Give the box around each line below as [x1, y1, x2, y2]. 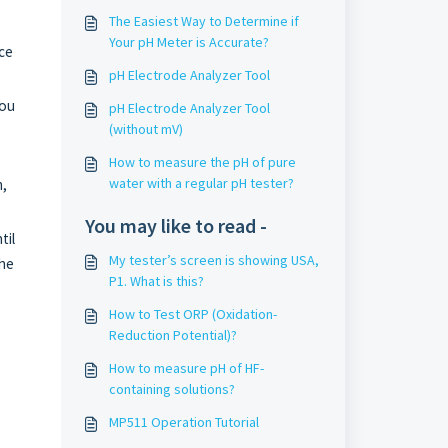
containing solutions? [108, 380, 235, 398]
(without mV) [108, 120, 183, 138]
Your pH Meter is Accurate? [108, 33, 269, 51]
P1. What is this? [108, 272, 204, 290]
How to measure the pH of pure [108, 153, 296, 171]
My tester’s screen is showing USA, [108, 251, 319, 269]
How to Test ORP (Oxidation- [108, 305, 277, 323]
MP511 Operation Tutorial [108, 413, 259, 431]
